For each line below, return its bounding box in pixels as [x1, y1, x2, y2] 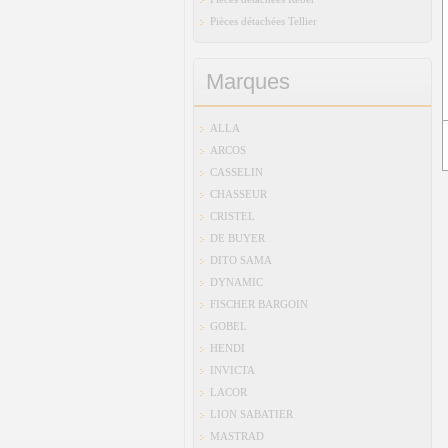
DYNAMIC [210, 276, 263, 288]
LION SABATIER [210, 408, 293, 420]
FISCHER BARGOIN [210, 298, 308, 310]
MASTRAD [210, 430, 264, 442]
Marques [206, 69, 290, 94]
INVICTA [210, 364, 255, 376]
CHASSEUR [210, 188, 267, 200]
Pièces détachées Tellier [210, 15, 317, 27]
